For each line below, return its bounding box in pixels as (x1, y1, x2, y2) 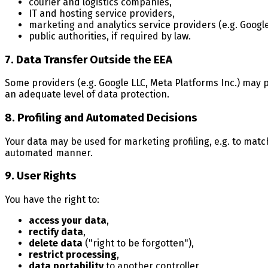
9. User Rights (5, 169, 77, 183)
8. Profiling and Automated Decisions (5, 111, 197, 124)
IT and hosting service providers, (29, 7, 175, 19)
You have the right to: (5, 194, 99, 206)
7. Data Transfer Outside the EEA (5, 53, 172, 66)
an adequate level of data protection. (5, 89, 169, 100)
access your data (29, 215, 106, 227)
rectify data (29, 226, 83, 238)
